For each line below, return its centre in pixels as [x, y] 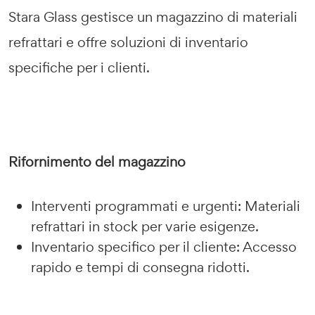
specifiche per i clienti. [79, 67]
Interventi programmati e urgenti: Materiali [166, 206]
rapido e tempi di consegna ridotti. [140, 267]
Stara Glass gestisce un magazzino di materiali [153, 17]
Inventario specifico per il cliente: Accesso [164, 247]
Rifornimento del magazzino [97, 162]
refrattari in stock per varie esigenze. [145, 226]
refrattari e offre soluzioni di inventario [128, 42]
